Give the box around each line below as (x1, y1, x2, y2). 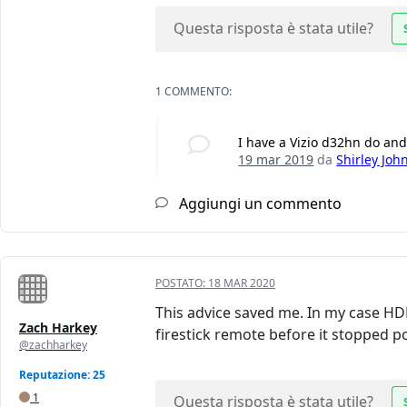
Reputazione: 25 (19, 367, 105, 383)
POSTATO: (155, 275, 208, 292)
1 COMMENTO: (155, 84, 232, 100)
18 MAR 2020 (208, 275, 275, 292)
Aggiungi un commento (175, 194, 342, 214)
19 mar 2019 (238, 151, 314, 169)
